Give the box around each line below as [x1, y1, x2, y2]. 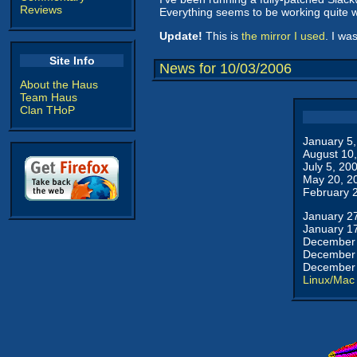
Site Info [49, 54, 95, 67]
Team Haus [20, 91, 77, 104]
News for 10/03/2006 [159, 61, 292, 76]
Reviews [20, 3, 62, 16]
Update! [159, 29, 202, 42]
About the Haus [20, 78, 98, 91]
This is [202, 29, 241, 42]
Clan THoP [20, 104, 75, 116]
